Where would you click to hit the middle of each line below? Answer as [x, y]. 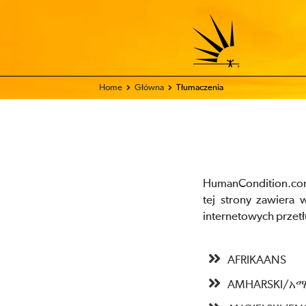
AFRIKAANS [257, 261]
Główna [149, 88]
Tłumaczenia [200, 88]
